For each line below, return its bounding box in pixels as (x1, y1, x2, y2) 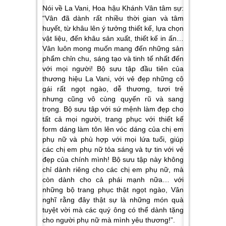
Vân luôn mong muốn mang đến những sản (42, 44, 184, 52)
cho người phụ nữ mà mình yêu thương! (42, 215, 171, 224)
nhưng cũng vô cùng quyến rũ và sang (42, 94, 184, 103)
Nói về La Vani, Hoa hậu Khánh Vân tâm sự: (42, 4, 184, 12)
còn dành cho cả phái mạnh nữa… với (42, 175, 184, 184)
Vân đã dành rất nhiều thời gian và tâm (45, 14, 184, 22)
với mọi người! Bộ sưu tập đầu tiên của (42, 64, 184, 73)
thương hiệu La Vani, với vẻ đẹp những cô (42, 74, 184, 83)
